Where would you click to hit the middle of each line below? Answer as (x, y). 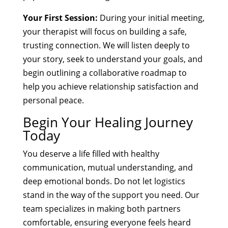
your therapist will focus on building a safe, (105, 31)
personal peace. (53, 100)
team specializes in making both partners (102, 208)
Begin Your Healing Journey (108, 122)
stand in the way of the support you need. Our (111, 195)
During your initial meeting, (151, 18)
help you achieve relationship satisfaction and (110, 86)
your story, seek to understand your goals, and (112, 59)
